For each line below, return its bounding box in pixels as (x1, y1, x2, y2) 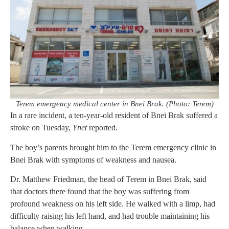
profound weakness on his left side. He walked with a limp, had (10, 199, 215, 208)
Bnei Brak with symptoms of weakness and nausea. (10, 155, 176, 164)
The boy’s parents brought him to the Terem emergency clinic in (10, 143, 216, 152)
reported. (87, 123, 118, 132)
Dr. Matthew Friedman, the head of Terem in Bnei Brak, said (10, 174, 207, 184)
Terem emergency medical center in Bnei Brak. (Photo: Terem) (15, 100, 214, 108)
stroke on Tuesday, (10, 123, 73, 132)
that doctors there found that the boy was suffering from (10, 187, 189, 196)
